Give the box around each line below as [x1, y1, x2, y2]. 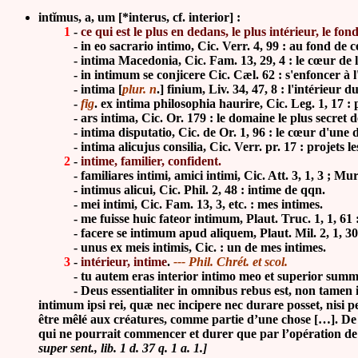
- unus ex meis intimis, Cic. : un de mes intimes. [38, 241, 326, 254]
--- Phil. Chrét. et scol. [173, 255, 291, 268]
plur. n [122, 82, 157, 96]
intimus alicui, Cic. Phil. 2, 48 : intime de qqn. [81, 183, 325, 197]
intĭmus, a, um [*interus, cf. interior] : [38, 10, 244, 24]
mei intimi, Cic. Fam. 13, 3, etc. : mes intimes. [81, 197, 323, 211]
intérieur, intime [81, 255, 167, 268]
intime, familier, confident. [81, 154, 221, 168]
